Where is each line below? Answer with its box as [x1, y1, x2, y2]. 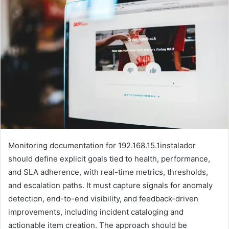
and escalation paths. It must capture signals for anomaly [8, 180, 213, 190]
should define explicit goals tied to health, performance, [8, 153, 210, 164]
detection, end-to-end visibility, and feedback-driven [8, 193, 198, 203]
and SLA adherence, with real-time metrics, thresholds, [8, 167, 208, 177]
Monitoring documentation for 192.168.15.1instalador [8, 140, 196, 150]
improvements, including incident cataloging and [8, 207, 184, 217]
